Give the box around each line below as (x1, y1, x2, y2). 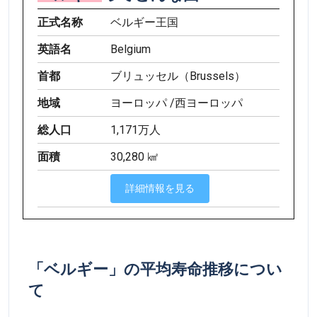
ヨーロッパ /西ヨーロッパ (110, 96, 243, 110)
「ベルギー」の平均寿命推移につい (28, 258, 283, 281)
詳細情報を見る (125, 183, 195, 195)
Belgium (110, 42, 151, 57)
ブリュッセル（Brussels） (110, 69, 246, 83)
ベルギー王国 (110, 16, 178, 30)
